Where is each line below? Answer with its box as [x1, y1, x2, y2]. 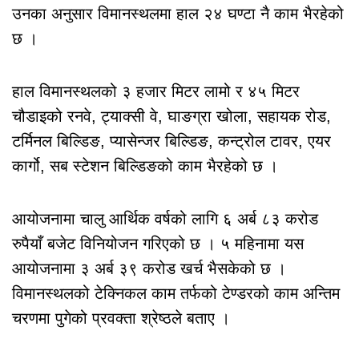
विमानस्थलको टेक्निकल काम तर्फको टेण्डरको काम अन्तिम [12, 284, 340, 302]
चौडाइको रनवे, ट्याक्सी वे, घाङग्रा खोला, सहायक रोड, [12, 107, 331, 125]
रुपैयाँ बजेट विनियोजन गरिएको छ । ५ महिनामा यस [12, 234, 304, 252]
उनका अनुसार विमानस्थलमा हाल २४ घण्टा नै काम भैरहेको [12, 4, 344, 22]
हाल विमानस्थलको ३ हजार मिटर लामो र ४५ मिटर [12, 82, 300, 100]
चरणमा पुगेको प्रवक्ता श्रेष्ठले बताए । [12, 309, 230, 327]
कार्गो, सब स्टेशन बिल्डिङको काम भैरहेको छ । [12, 156, 278, 175]
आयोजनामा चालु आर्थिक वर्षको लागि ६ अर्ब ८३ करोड [12, 209, 318, 228]
